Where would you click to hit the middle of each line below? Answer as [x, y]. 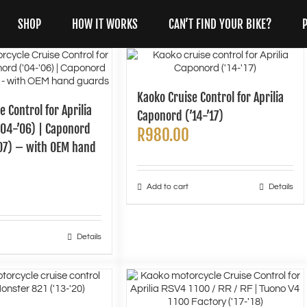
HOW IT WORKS [105, 24]
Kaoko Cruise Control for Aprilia [210, 97]
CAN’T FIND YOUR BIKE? [220, 24]
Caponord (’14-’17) [180, 116]
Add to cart [167, 187]
